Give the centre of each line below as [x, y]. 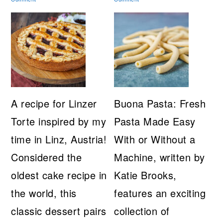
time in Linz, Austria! [59, 139]
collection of [142, 211]
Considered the [47, 157]
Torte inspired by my [59, 121]
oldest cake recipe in [59, 175]
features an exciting [160, 193]
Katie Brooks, [145, 175]
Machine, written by [160, 157]
